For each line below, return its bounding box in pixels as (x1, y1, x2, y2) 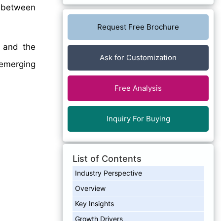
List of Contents (73, 153, 142, 164)
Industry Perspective (75, 168, 142, 177)
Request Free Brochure (97, 22, 179, 32)
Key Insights (75, 199, 114, 208)
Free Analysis (114, 83, 162, 93)
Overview (75, 184, 106, 192)
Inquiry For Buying (106, 113, 170, 123)
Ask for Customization (100, 52, 177, 62)
